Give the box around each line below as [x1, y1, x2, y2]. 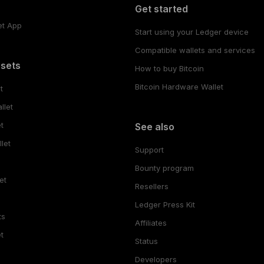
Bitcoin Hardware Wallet [134, 81, 223, 91]
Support [134, 144, 164, 154]
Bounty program [134, 163, 194, 173]
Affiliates [134, 217, 167, 227]
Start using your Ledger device [134, 27, 249, 37]
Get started [134, 2, 188, 15]
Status [134, 236, 158, 246]
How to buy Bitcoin [134, 63, 204, 73]
